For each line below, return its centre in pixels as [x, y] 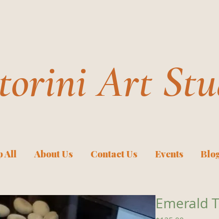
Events [169, 153]
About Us [54, 153]
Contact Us [114, 153]
